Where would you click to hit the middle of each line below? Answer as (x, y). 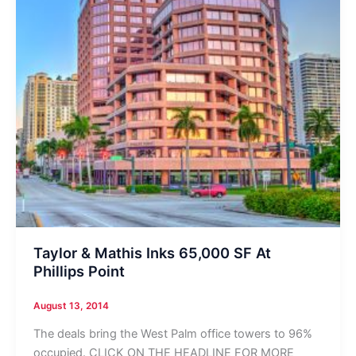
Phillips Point (79, 271)
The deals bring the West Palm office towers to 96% (172, 334)
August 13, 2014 (71, 306)
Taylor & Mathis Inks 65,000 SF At (152, 253)
